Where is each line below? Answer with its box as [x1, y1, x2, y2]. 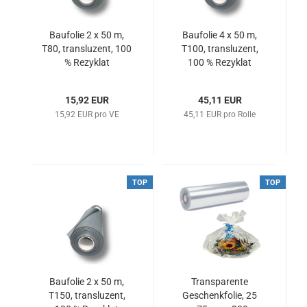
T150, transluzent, [48, 290, 125, 301]
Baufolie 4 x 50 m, [182, 29, 257, 40]
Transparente [191, 276, 248, 287]
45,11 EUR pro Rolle [184, 110, 256, 119]
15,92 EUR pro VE [54, 110, 119, 119]
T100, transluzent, [181, 43, 258, 54]
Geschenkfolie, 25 [182, 290, 257, 301]
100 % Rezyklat [188, 57, 251, 68]
